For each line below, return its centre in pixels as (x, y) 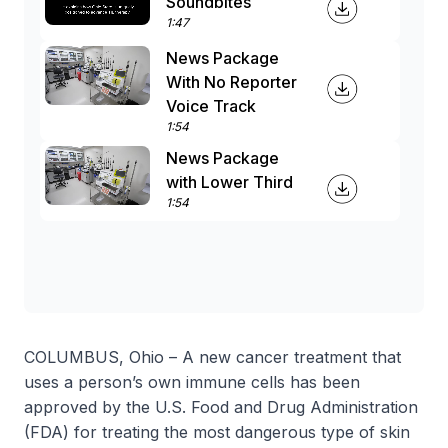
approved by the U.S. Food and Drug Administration (221, 407)
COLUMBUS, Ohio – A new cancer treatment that (212, 357)
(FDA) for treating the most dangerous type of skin (217, 432)
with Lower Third (229, 182)
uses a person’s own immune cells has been (192, 382)
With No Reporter (231, 82)
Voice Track (211, 106)
